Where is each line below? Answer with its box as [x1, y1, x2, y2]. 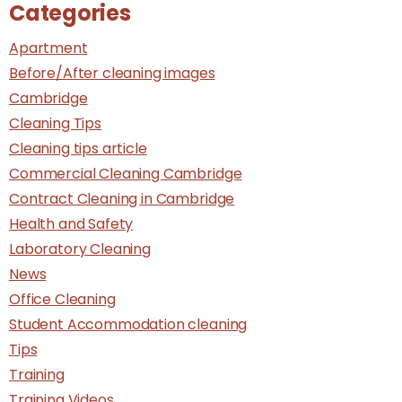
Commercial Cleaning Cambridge [9, 162, 242, 184]
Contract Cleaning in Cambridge [9, 188, 235, 209]
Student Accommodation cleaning [9, 313, 248, 335]
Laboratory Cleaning [9, 238, 151, 259]
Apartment [9, 37, 88, 58]
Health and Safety [9, 213, 134, 234]
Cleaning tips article [9, 137, 147, 159]
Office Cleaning [9, 288, 116, 310]
